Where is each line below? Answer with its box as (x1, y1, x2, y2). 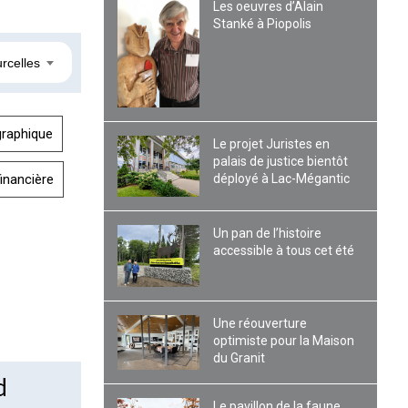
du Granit (213, 350, 266, 365)
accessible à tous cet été (213, 243, 355, 259)
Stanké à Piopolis (213, 15, 312, 31)
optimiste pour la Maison (213, 332, 355, 348)
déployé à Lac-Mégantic (213, 170, 351, 186)
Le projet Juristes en (213, 136, 331, 151)
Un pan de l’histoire (213, 226, 322, 241)
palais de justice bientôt (213, 153, 349, 168)
